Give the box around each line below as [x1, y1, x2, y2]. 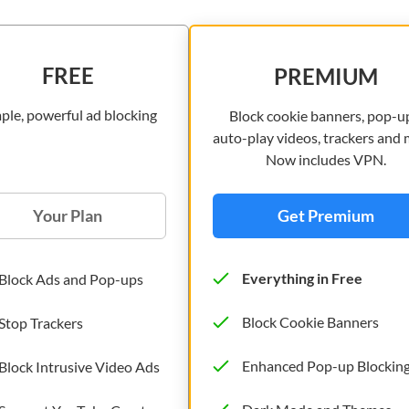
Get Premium [278, 204, 374, 225]
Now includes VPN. [266, 150, 386, 168]
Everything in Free [242, 269, 362, 288]
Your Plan [33, 204, 102, 225]
